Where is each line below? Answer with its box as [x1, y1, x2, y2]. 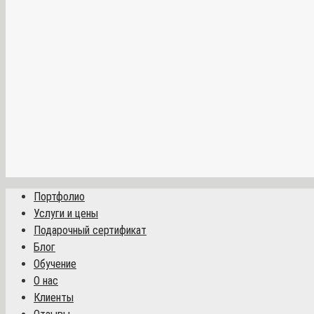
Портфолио [34, 189, 85, 203]
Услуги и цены [34, 206, 98, 220]
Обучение [34, 257, 76, 271]
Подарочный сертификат [34, 223, 146, 237]
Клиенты [34, 290, 74, 304]
